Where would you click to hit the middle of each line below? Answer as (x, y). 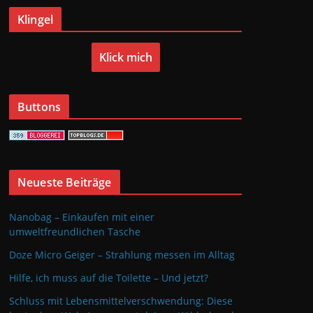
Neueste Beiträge (65, 182)
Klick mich (125, 57)
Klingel (36, 20)
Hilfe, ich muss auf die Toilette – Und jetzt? (109, 278)
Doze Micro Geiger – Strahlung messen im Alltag (122, 255)
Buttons (39, 107)
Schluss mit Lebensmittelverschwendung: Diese (121, 301)
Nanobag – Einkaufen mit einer (82, 217)
